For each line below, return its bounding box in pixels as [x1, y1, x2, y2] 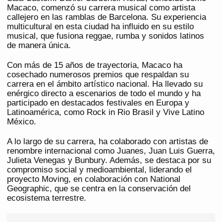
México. [7, 117, 36, 127]
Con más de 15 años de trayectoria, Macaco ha [7, 60, 182, 70]
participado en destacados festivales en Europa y [7, 98, 189, 108]
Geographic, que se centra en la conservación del [7, 184, 191, 194]
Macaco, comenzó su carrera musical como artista [7, 3, 195, 13]
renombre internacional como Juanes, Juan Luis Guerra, [7, 146, 215, 156]
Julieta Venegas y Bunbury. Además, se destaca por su [7, 156, 211, 166]
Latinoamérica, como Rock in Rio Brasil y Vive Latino [7, 108, 204, 117]
